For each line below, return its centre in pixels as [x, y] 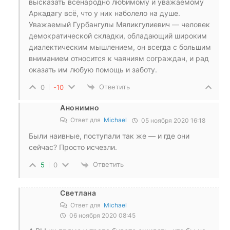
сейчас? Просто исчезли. [73, 147]
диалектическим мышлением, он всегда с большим [120, 47]
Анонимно [80, 108]
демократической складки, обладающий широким [118, 35]
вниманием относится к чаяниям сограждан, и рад [119, 58]
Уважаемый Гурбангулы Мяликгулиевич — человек [119, 24]
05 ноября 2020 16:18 [172, 121]
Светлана [78, 193]
